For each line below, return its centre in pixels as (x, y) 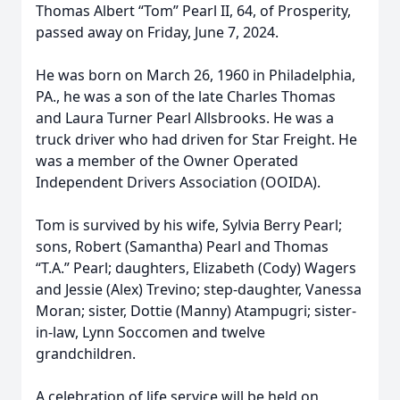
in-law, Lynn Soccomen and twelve (150, 332)
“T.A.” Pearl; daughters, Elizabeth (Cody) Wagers (196, 268)
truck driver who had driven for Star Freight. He (196, 139)
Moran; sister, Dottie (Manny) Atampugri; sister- (196, 311)
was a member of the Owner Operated (167, 161)
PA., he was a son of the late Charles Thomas (186, 96)
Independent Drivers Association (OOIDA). (178, 182)
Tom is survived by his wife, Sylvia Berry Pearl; (189, 225)
